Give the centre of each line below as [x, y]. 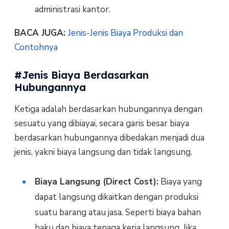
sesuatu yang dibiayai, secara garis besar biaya [101, 124]
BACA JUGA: [41, 33]
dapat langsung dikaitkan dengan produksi [116, 197]
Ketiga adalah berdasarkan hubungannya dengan [108, 109]
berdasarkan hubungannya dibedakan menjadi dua [109, 138]
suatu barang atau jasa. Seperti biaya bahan [118, 212]
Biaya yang [180, 181]
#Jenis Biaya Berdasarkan [81, 75]
